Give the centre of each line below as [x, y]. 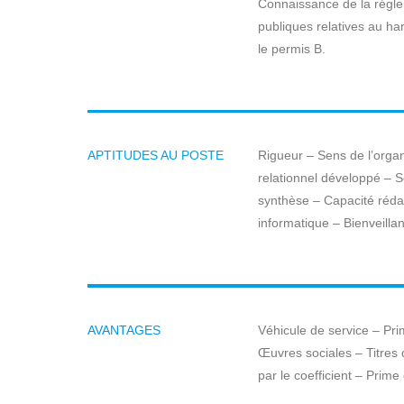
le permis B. [291, 48]
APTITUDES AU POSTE [156, 155]
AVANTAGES [124, 330]
